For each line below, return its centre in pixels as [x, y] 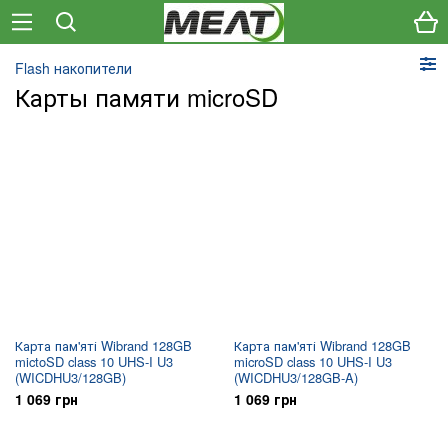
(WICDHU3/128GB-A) [296, 377]
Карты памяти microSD [146, 96]
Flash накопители [73, 68]
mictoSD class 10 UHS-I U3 [94, 361]
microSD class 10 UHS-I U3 [313, 361]
